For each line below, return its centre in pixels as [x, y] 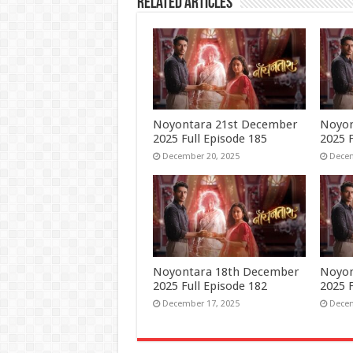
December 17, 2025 [201, 303]
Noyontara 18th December [226, 271]
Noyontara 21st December [225, 125]
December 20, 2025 [201, 157]
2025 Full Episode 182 [210, 286]
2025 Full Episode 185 [210, 139]
